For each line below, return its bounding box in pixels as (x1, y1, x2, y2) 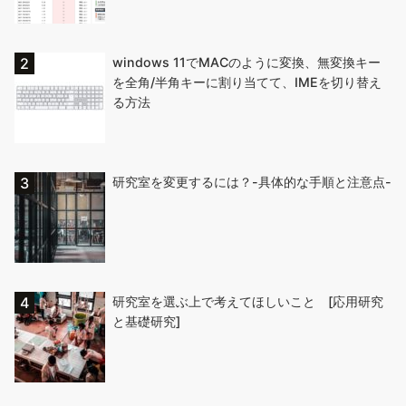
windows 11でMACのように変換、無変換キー (112, 54, 381, 71)
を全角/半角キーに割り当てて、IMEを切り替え (112, 74, 382, 91)
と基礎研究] (112, 314, 180, 330)
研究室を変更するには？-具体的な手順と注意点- (112, 174, 391, 190)
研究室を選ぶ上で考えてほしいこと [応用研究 (112, 294, 383, 310)
